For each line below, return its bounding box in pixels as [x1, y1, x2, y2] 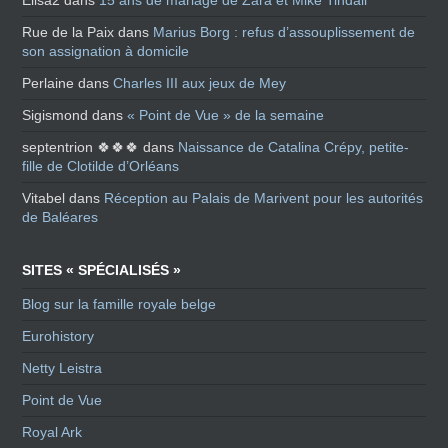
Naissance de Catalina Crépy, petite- [178, 139, 410, 156]
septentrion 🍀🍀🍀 [22, 139, 140, 156]
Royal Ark [22, 424, 83, 441]
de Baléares [22, 209, 99, 226]
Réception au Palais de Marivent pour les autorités [104, 190, 424, 207]
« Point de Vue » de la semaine [127, 107, 325, 124]
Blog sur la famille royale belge [22, 296, 217, 313]
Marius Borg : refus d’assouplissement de [153, 24, 416, 41]
